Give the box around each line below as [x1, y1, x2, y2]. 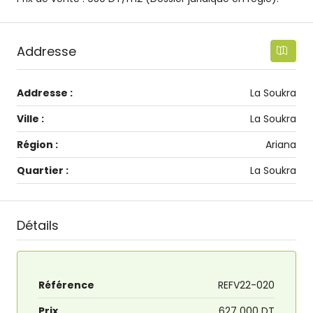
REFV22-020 [218, 278, 275, 293]
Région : [17, 138, 58, 152]
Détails [17, 217, 59, 235]
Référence [38, 278, 94, 293]
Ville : [17, 112, 44, 126]
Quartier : [17, 163, 68, 178]
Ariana [265, 138, 296, 152]
